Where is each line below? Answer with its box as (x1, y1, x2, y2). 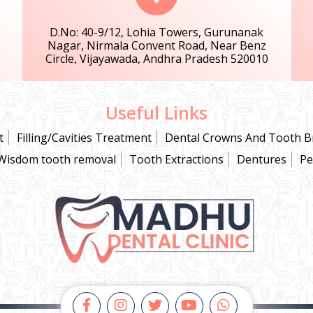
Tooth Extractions (129, 152, 224, 167)
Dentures (236, 152, 286, 167)
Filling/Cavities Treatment (17, 130, 152, 145)
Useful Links (105, 101, 208, 124)
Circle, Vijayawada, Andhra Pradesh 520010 (45, 51, 268, 66)
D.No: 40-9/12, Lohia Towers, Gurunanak (50, 24, 263, 40)
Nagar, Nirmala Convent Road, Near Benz (47, 38, 266, 53)
